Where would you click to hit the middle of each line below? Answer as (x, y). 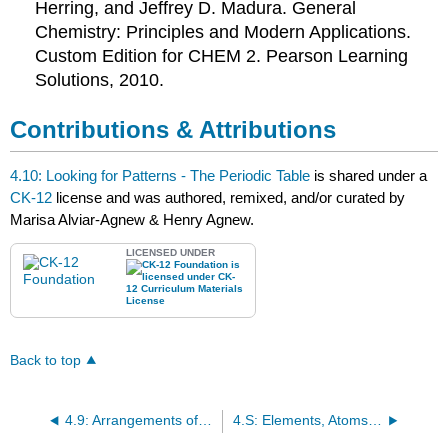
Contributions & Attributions (173, 129)
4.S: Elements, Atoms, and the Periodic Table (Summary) (374, 421)
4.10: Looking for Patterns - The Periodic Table (160, 175)
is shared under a (369, 175)
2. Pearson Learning (325, 55)
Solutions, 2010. (100, 79)
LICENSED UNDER (171, 253)
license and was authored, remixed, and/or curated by (231, 197)
